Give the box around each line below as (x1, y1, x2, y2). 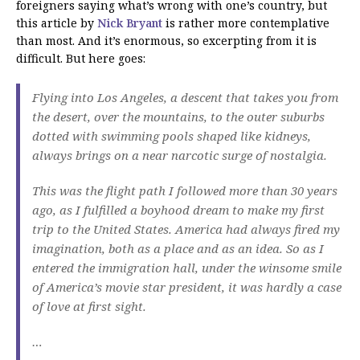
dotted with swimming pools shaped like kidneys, (32, 128, 311, 145)
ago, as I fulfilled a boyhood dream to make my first (32, 202, 325, 219)
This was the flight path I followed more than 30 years (32, 182, 337, 199)
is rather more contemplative (166, 15, 329, 31)
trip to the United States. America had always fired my (32, 221, 340, 238)
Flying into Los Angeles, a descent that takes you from (32, 89, 338, 106)
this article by (16, 15, 97, 31)
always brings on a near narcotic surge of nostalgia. (32, 147, 327, 164)
